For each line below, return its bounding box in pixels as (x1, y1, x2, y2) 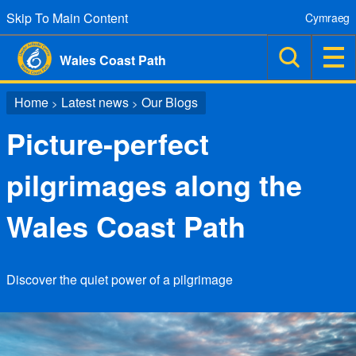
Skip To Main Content (6, 9, 128, 27)
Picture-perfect (6, 122, 209, 164)
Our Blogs (141, 93, 198, 111)
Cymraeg (305, 10, 350, 25)
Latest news (61, 93, 129, 111)
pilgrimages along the (6, 164, 302, 205)
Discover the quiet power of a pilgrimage (6, 270, 233, 288)
